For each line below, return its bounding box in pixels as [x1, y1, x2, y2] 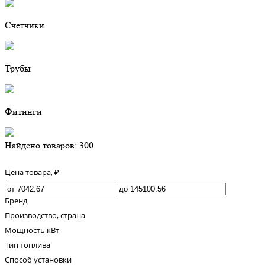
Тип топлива [5, 240, 50, 251]
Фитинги [5, 106, 42, 118]
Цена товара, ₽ [5, 167, 59, 178]
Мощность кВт [5, 225, 59, 236]
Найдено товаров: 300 [5, 140, 93, 151]
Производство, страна [5, 210, 85, 221]
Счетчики [5, 20, 44, 31]
